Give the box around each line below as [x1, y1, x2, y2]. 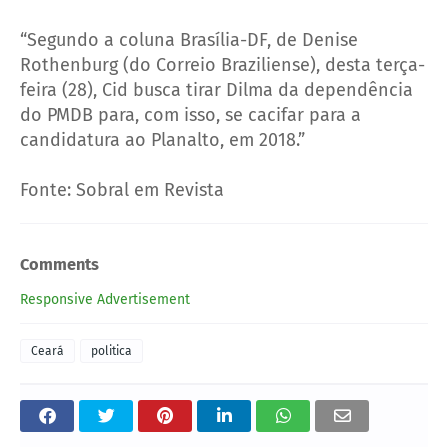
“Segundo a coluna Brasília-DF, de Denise [20, 29, 358, 52]
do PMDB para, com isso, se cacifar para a [20, 104, 361, 127]
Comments [20, 255, 99, 275]
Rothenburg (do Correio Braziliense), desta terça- [20, 54, 425, 77]
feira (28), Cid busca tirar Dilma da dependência [20, 79, 413, 102]
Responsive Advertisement [20, 290, 190, 308]
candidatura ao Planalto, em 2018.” [20, 129, 305, 152]
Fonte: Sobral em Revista [20, 179, 224, 202]
